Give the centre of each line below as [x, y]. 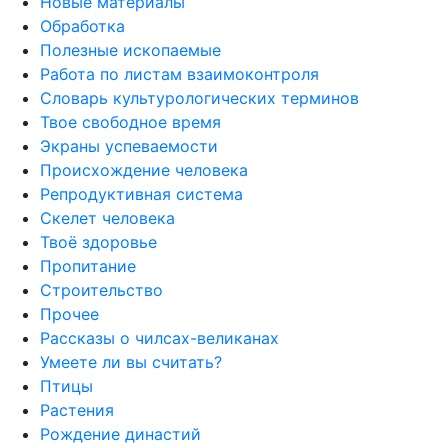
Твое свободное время [130, 121]
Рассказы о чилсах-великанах [159, 337]
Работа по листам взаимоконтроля [179, 73]
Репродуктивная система [141, 193]
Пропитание [88, 265]
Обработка [82, 25]
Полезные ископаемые [130, 49]
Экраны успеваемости [129, 145]
